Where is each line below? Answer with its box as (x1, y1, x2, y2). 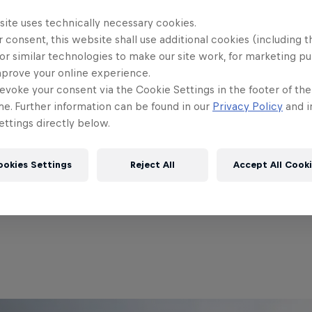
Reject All (130, 159, 175, 171)
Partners (116, 49, 196, 71)
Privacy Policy (212, 100, 283, 112)
